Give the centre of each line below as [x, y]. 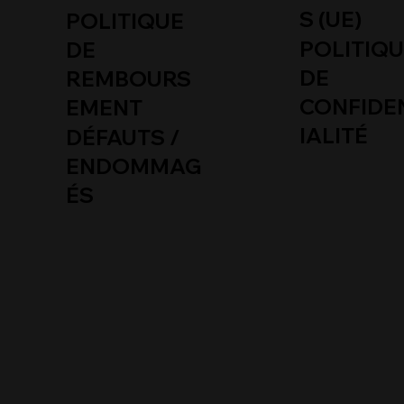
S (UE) [330, 19]
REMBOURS [129, 79]
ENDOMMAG [134, 167]
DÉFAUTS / [124, 138]
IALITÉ [333, 136]
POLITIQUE [125, 22]
